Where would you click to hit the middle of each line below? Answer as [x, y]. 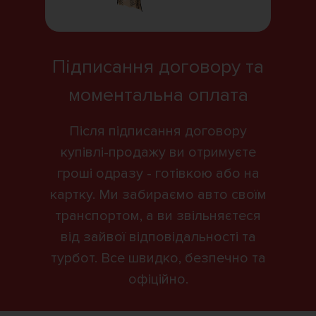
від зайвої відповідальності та [158, 237]
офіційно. [158, 279]
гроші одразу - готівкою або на [158, 173]
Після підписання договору [158, 131]
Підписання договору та [158, 66]
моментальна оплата [158, 95]
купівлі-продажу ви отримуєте [158, 152]
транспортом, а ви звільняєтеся [158, 215]
